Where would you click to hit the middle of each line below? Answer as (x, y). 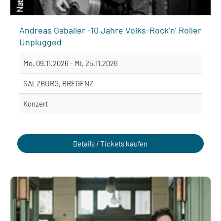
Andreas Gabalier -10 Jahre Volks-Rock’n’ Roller (110, 30)
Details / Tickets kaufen (110, 144)
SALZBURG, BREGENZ (58, 84)
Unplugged (40, 42)
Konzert (36, 104)
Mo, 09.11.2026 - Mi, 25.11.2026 (71, 63)
